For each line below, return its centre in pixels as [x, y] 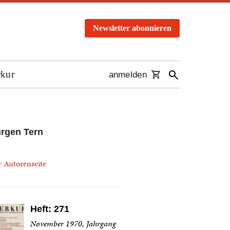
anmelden [128, 75]
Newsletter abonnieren [132, 28]
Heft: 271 [50, 209]
